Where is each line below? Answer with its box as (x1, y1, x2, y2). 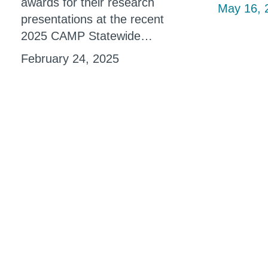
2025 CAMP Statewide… (21, 29, 153, 42)
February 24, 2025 (21, 51, 119, 65)
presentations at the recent (21, 12, 164, 26)
